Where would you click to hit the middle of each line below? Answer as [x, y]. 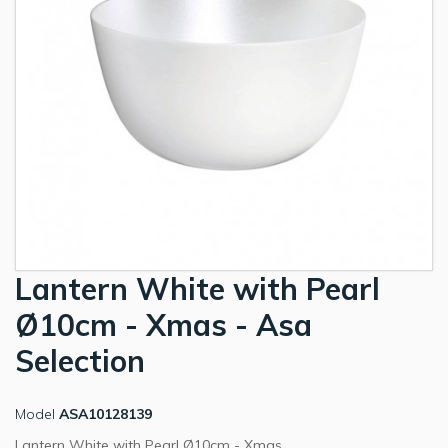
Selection [80, 361]
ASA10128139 [105, 414]
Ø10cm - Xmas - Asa [163, 325]
